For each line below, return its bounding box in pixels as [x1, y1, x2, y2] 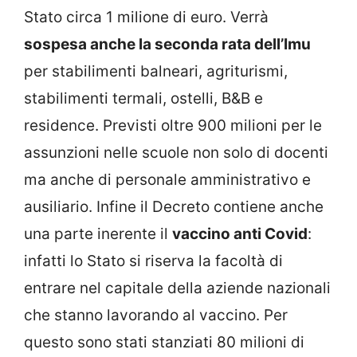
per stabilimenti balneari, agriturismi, [24, 62, 288, 81]
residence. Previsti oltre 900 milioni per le [24, 116, 322, 135]
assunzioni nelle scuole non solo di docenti [24, 143, 328, 163]
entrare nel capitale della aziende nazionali [24, 279, 331, 298]
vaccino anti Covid [172, 225, 308, 244]
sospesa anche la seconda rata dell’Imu [24, 35, 311, 54]
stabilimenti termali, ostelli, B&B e [24, 89, 263, 108]
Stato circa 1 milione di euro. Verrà [24, 8, 269, 27]
